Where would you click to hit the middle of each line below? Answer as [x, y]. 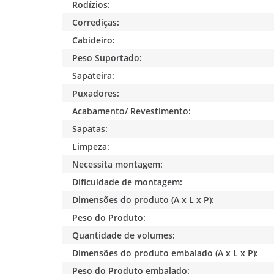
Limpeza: [91, 146]
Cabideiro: [94, 40]
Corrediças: [96, 22]
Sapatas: [90, 128]
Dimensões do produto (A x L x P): [143, 199]
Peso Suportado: [107, 57]
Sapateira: [94, 75]
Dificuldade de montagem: [128, 182]
